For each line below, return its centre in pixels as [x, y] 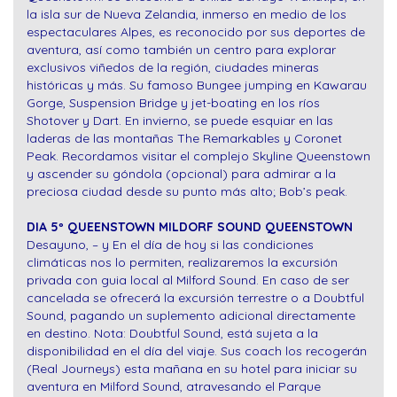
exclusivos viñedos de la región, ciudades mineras [173, 68]
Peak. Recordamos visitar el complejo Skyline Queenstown [198, 156]
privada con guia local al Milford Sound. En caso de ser [188, 280]
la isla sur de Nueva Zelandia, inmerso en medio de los [187, 15]
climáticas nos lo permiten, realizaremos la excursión [182, 263]
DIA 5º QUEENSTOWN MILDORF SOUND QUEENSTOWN [190, 227]
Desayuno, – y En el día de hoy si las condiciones [170, 245]
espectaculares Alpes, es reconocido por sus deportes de [196, 32]
